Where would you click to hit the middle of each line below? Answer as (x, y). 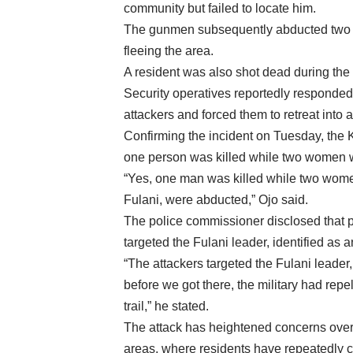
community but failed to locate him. (220, 9)
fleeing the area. (169, 51)
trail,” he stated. (166, 307)
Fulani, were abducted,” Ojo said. (216, 200)
